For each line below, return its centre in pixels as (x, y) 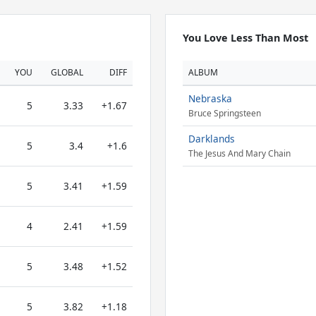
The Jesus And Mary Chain (239, 154)
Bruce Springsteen (224, 114)
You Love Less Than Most (245, 38)
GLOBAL (67, 72)
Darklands (211, 139)
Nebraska (210, 98)
